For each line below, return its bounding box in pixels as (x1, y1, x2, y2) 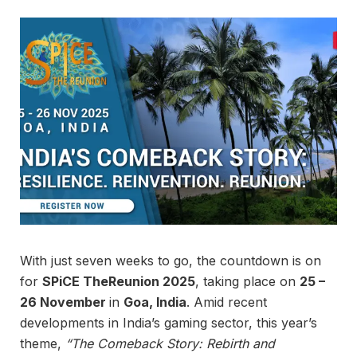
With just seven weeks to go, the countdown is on (20, 252, 321, 269)
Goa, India (124, 293, 186, 310)
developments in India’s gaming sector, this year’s (20, 314, 317, 331)
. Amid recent (186, 293, 267, 310)
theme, (20, 335, 65, 351)
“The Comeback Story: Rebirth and (65, 335, 275, 351)
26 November (20, 293, 109, 310)
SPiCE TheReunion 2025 (42, 273, 195, 289)
